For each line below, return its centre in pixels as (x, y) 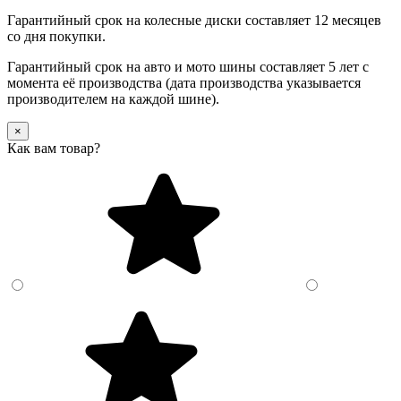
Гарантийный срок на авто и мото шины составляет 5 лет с (188, 67)
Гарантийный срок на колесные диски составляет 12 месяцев (194, 21)
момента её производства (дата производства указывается (184, 83)
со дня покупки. (56, 37)
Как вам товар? (54, 149)
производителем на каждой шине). (113, 99)
